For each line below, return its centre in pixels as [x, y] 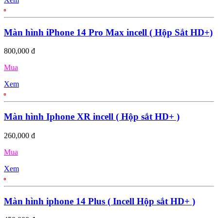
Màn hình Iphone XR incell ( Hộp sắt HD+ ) [92, 117]
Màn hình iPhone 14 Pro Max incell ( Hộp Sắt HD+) [108, 32]
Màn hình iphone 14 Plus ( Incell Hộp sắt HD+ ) [100, 201]
